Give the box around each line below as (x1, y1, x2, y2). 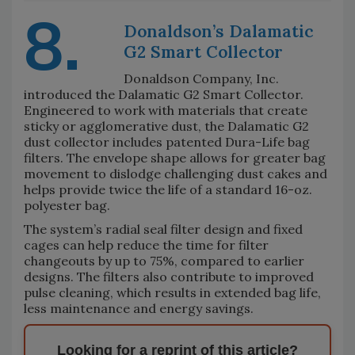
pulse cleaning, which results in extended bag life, (24, 284, 321, 301)
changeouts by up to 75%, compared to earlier (24, 253, 304, 269)
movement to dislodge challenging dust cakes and (24, 166, 327, 182)
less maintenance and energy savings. (24, 300, 254, 317)
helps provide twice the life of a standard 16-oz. (24, 181, 312, 198)
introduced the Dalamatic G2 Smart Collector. (24, 86, 303, 103)
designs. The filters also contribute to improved (24, 269, 314, 285)
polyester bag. (24, 197, 110, 214)
